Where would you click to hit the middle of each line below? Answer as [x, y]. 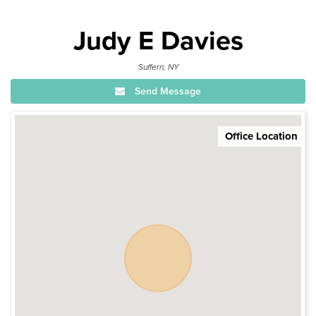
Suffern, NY [158, 67]
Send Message [166, 91]
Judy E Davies [158, 41]
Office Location [261, 136]
